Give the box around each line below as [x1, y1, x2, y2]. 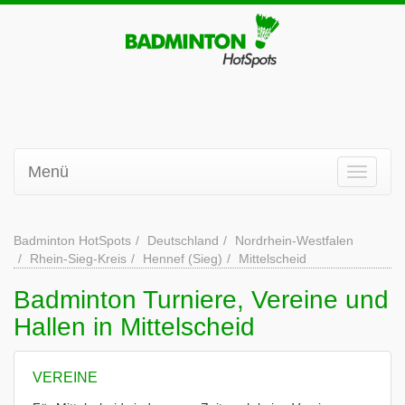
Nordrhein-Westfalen [235, 233, 353, 248]
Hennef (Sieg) [143, 251, 222, 266]
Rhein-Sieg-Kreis [30, 251, 127, 266]
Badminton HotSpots [14, 233, 131, 248]
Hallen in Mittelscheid [14, 313, 255, 341]
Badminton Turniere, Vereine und [14, 286, 389, 314]
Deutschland [147, 233, 219, 248]
